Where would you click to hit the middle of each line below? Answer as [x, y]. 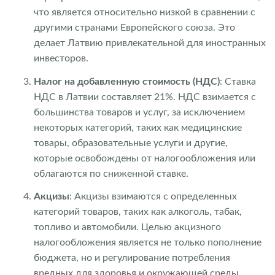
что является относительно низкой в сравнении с [145, 12]
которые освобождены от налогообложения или [145, 158]
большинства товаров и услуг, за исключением [139, 112]
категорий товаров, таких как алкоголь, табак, [138, 212]
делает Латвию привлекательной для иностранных [150, 43]
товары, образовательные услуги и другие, [131, 143]
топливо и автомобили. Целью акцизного [127, 227]
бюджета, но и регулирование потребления [132, 258]
